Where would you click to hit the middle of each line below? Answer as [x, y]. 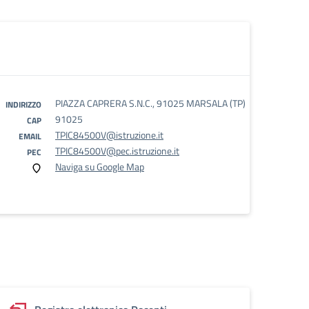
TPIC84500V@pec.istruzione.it [117, 151]
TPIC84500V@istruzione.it [109, 135]
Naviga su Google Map [100, 167]
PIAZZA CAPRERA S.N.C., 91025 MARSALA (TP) [150, 103]
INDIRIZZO [23, 104]
